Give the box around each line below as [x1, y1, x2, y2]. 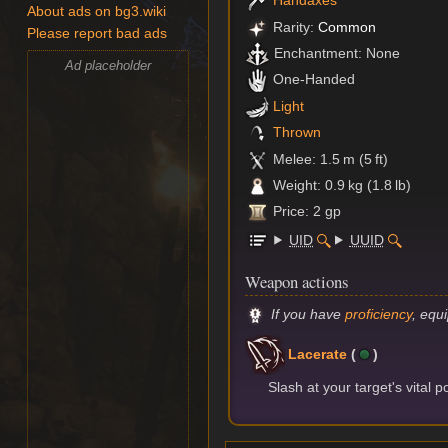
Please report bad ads [27, 26, 168, 42]
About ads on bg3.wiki [27, 4, 167, 20]
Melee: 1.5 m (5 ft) [270, 150, 389, 167]
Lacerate [288, 345, 348, 362]
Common [318, 18, 377, 35]
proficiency [345, 306, 413, 323]
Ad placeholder [65, 57, 152, 73]
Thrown [273, 124, 322, 141]
